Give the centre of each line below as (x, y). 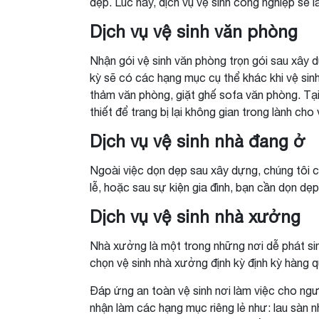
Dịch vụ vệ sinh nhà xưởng (195, 217)
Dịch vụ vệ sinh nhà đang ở (198, 141)
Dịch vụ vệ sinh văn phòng (194, 32)
